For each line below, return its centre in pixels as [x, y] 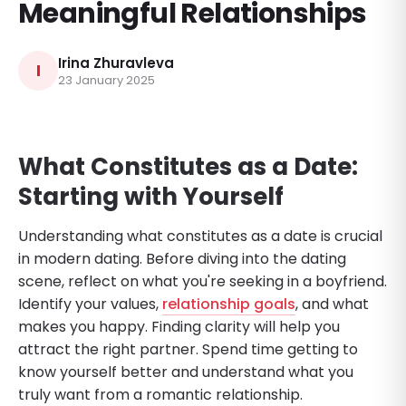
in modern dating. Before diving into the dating [182, 258]
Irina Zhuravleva [116, 63]
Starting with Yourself [151, 196]
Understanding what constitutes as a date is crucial [200, 236]
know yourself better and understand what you [186, 372]
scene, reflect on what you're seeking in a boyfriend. [203, 281]
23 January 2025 [106, 80]
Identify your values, [90, 304]
